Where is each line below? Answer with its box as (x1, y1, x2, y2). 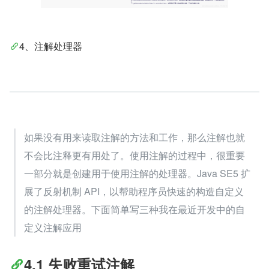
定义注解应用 (24, 220, 82, 235)
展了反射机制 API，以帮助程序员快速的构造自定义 (24, 184, 244, 199)
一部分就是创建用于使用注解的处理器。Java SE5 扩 (24, 166, 250, 181)
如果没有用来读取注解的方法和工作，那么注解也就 (24, 130, 245, 145)
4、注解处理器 (19, 39, 82, 53)
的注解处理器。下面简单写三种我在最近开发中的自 (24, 202, 245, 217)
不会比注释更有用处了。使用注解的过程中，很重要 (24, 148, 245, 163)
